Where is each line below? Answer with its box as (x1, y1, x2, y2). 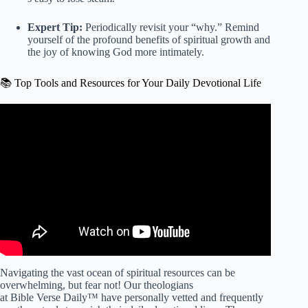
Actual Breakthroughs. (87, 135, 184, 147)
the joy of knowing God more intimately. (27, 45, 204, 58)
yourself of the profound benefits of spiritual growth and (27, 33, 270, 45)
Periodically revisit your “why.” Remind (82, 21, 259, 33)
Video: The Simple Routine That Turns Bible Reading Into (10, 122, 261, 135)
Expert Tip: (27, 21, 82, 33)
